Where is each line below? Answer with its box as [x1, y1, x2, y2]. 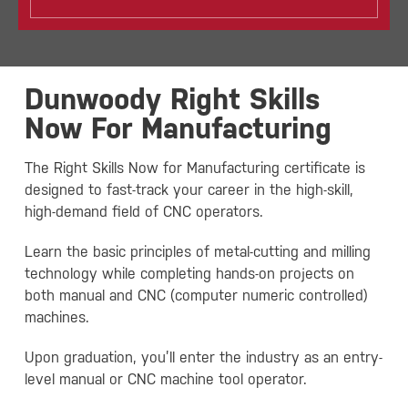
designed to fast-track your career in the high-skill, [24, 181, 353, 199]
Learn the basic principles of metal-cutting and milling [24, 243, 371, 260]
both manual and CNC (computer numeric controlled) [24, 287, 368, 304]
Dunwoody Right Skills [24, 82, 320, 116]
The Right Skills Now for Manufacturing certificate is [24, 159, 365, 177]
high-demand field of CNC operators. [24, 203, 263, 220]
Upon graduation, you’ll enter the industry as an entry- [24, 349, 382, 366]
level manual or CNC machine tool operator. [24, 371, 307, 388]
